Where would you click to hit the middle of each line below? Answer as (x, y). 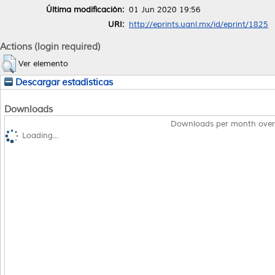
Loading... (40, 136)
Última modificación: (85, 10)
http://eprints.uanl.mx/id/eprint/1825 (199, 24)
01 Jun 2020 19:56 (165, 10)
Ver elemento (43, 64)
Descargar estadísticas (63, 82)
